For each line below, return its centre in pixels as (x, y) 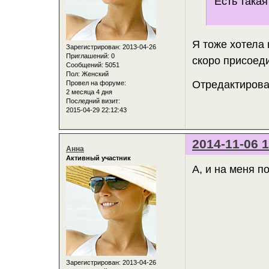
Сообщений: (85, 65)
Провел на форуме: (96, 83)
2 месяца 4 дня (89, 92)
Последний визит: (93, 101)
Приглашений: (88, 56)
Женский (94, 74)
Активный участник (98, 158)
